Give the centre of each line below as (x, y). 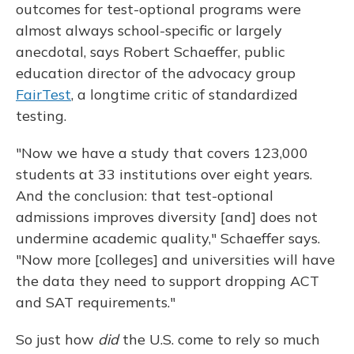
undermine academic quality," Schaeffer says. (168, 239)
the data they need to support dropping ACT (168, 281)
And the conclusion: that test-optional (145, 196)
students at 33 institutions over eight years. (164, 175)
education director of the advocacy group (156, 73)
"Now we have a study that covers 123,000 (162, 153)
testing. (41, 116)
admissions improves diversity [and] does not (167, 217)
